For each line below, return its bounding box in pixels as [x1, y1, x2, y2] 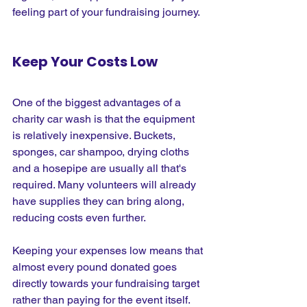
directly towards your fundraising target [12, 276, 202, 290]
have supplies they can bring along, [12, 194, 187, 208]
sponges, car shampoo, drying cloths [12, 145, 192, 158]
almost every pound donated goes [12, 260, 180, 273]
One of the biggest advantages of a [12, 95, 184, 109]
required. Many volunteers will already [12, 177, 199, 191]
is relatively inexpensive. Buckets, [12, 128, 178, 142]
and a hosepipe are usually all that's [12, 161, 189, 175]
